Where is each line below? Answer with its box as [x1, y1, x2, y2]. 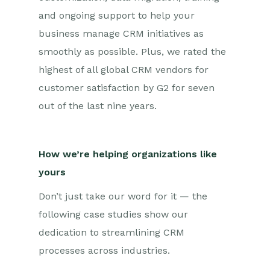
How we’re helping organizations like [39, 148, 217, 160]
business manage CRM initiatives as [39, 28, 204, 39]
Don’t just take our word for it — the [39, 190, 207, 202]
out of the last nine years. [39, 100, 157, 111]
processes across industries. [39, 245, 173, 256]
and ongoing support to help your [39, 10, 195, 21]
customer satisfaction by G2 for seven [39, 82, 215, 93]
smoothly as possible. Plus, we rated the [39, 46, 226, 57]
